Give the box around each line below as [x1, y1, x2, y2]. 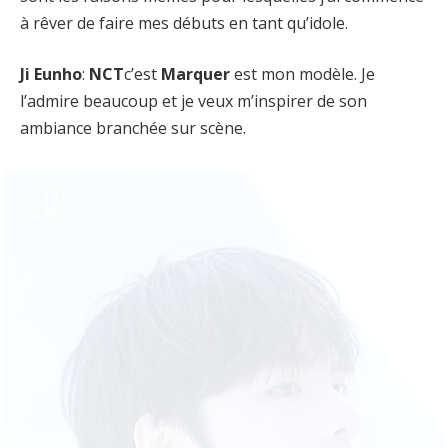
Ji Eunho [20, 63, 82, 86]
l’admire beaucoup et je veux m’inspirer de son [20, 90, 367, 113]
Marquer [161, 63, 230, 86]
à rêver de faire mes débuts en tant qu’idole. [20, 11, 348, 34]
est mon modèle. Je [230, 63, 375, 86]
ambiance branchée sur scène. [20, 117, 246, 140]
